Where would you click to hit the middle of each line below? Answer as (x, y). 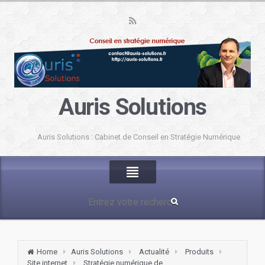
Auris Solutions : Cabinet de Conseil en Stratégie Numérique (138, 137)
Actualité (154, 252)
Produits (199, 252)
